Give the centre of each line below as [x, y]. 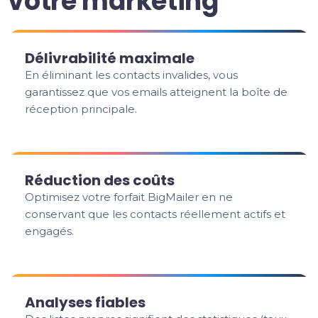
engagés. [50, 231]
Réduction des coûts [100, 180]
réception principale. [81, 109]
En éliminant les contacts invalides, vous [132, 75]
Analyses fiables [86, 302]
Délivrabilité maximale [110, 58]
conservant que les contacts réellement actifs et [155, 214]
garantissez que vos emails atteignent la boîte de [157, 92]
